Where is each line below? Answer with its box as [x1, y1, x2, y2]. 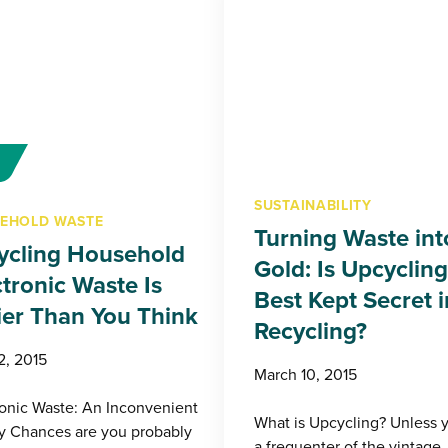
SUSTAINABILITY [254, 195, 372, 216]
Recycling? [254, 313, 367, 349]
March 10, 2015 [254, 363, 357, 386]
